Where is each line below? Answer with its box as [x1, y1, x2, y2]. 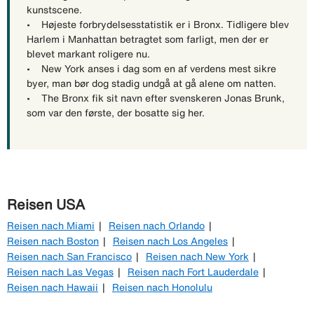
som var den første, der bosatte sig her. [27, 107, 205, 118]
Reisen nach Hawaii [7, 282, 98, 292]
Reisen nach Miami [7, 220, 95, 231]
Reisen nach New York [146, 251, 249, 261]
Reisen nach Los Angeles [113, 235, 228, 246]
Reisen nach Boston [7, 235, 99, 246]
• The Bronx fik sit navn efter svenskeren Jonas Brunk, [27, 93, 285, 103]
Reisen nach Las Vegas [7, 266, 114, 277]
